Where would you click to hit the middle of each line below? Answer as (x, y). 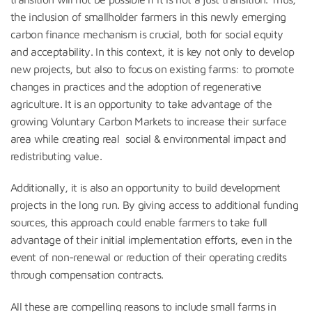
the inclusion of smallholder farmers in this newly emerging (148, 16)
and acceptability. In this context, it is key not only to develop (153, 51)
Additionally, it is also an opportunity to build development (146, 188)
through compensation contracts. (87, 275)
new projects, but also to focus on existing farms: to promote (153, 69)
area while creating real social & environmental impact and (148, 138)
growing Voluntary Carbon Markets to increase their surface (149, 121)
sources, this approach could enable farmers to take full (139, 223)
